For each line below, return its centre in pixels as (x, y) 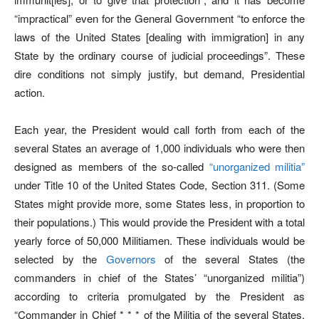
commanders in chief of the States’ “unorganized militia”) (159, 277)
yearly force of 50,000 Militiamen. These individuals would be (159, 240)
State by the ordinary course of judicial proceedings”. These (159, 55)
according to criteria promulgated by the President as (159, 296)
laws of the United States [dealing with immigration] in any (159, 36)
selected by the (60, 258)
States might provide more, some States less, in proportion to (159, 203)
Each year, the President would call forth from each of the (159, 129)
